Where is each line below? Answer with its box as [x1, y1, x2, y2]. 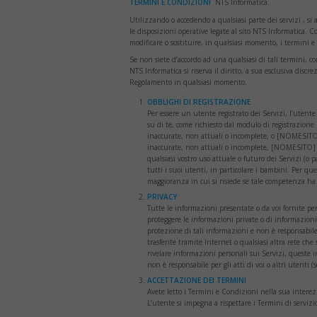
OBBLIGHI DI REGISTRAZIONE [146, 96, 250, 107]
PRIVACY [146, 191, 177, 202]
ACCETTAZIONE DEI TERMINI [146, 275, 246, 285]
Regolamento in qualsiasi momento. [129, 77, 247, 88]
